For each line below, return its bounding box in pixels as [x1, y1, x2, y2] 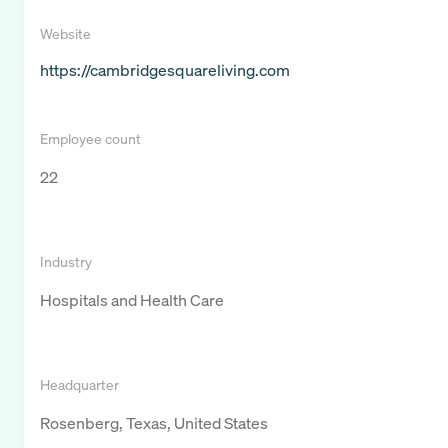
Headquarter [40, 375, 119, 395]
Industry [40, 252, 92, 272]
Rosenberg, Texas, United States [40, 412, 268, 435]
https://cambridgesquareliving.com [40, 59, 290, 82]
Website [40, 24, 91, 44]
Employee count [40, 129, 141, 149]
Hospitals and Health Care [40, 289, 224, 312]
